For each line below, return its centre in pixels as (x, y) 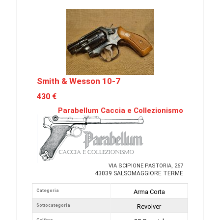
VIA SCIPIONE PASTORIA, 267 (146, 166)
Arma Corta (149, 192)
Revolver (149, 206)
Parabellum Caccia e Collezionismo (121, 110)
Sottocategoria (53, 205)
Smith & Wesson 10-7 (79, 81)
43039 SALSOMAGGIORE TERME (139, 173)
